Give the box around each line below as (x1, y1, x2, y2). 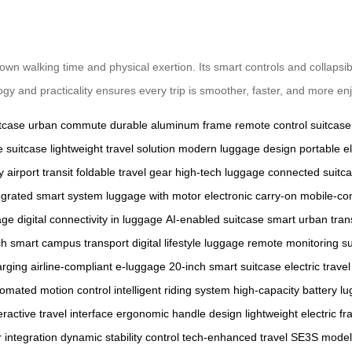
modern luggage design (178, 141, 296, 155)
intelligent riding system (114, 283, 230, 296)
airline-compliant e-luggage (31, 259, 166, 273)
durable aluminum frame (110, 118, 232, 131)
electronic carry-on (204, 189, 297, 202)
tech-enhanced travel (182, 330, 288, 343)
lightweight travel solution (50, 141, 175, 155)
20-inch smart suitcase (169, 259, 281, 273)
